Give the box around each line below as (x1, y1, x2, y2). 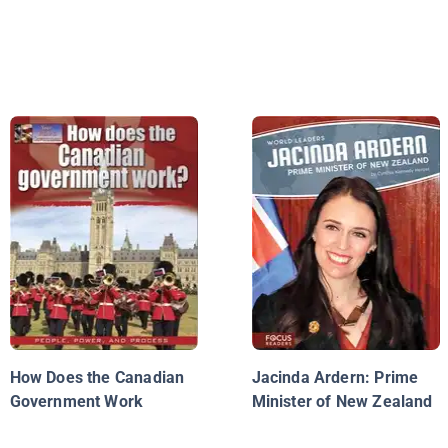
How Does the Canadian (9, 368, 185, 388)
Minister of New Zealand (251, 392, 433, 412)
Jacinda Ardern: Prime (251, 368, 419, 388)
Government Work (9, 392, 144, 412)
